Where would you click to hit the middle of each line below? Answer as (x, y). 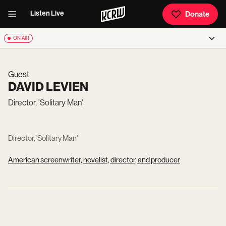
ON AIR (21, 38)
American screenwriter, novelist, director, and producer (94, 160)
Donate (197, 14)
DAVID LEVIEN (48, 87)
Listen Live (47, 13)
